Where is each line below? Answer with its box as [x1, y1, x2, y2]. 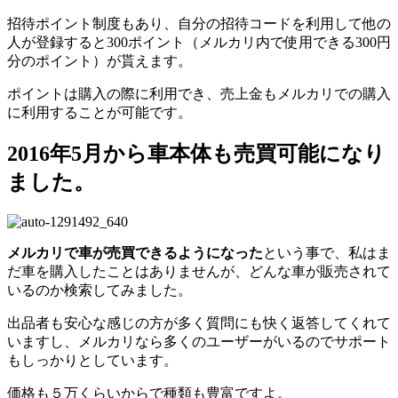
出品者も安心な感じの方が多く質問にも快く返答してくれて [7, 315, 391, 331]
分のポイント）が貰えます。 [7, 52, 192, 68]
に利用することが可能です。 [7, 104, 192, 120]
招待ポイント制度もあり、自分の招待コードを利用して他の [7, 15, 391, 31]
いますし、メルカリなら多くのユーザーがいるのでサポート [7, 334, 391, 350]
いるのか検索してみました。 [7, 283, 192, 298]
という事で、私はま [263, 245, 391, 261]
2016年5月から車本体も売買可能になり [7, 142, 386, 166]
